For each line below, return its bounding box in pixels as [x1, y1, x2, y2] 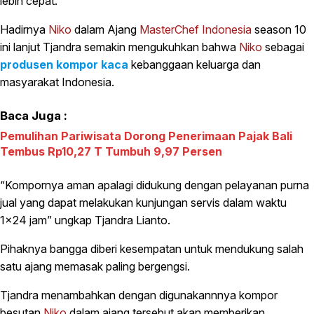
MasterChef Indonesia [139, 22, 252, 37]
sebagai [262, 40, 304, 55]
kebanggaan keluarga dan [131, 57, 261, 72]
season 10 [252, 22, 306, 37]
